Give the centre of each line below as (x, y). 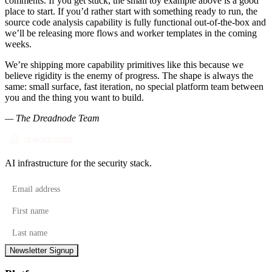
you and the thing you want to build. (74, 97)
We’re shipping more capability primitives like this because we (124, 64)
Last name (24, 226)
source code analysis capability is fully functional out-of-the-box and (135, 22)
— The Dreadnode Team (52, 118)
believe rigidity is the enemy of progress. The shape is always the (129, 75)
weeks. (18, 44)
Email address (31, 183)
